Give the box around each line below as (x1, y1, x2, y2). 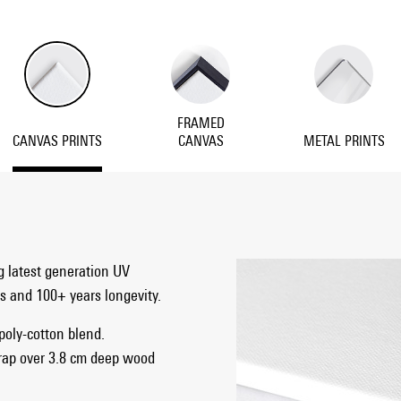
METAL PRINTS (303, 132, 385, 149)
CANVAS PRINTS (13, 132, 102, 149)
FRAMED (176, 114, 225, 132)
